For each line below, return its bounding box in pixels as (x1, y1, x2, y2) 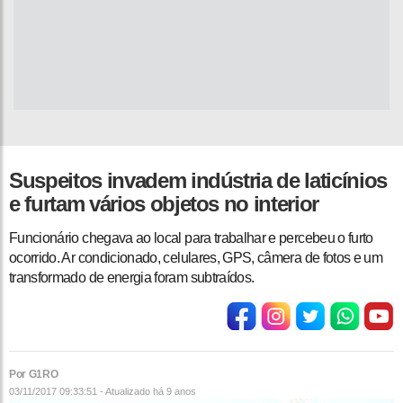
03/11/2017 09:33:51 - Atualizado (9, 386, 153, 398)
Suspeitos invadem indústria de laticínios (9, 168, 387, 193)
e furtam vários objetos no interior (9, 192, 319, 217)
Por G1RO (9, 368, 58, 381)
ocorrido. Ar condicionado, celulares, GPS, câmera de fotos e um (9, 250, 383, 266)
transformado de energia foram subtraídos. (9, 270, 255, 286)
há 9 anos (153, 386, 196, 398)
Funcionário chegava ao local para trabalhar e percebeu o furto (9, 230, 373, 246)
